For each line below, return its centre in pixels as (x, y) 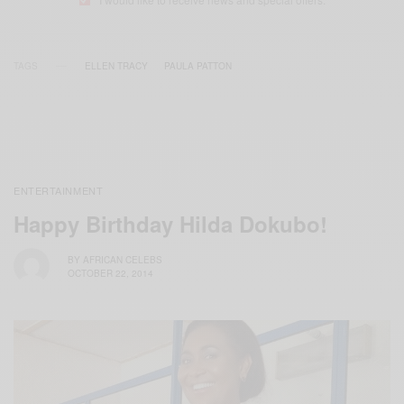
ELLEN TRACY (116, 66)
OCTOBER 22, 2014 (110, 273)
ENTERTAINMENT (59, 191)
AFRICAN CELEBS (123, 259)
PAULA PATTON (198, 66)
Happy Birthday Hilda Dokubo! (170, 224)
